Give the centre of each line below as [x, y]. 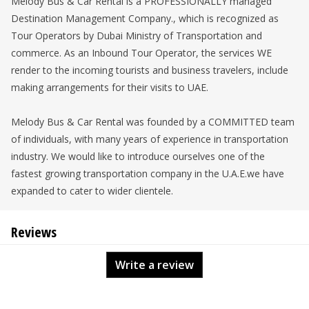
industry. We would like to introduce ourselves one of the [138, 156]
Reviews [34, 232]
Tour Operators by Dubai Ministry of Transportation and [137, 36]
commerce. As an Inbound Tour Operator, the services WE [141, 53]
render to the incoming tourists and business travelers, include [150, 70]
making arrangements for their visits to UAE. [110, 87]
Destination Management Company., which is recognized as [145, 18]
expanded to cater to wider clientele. [92, 191]
